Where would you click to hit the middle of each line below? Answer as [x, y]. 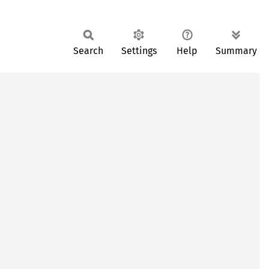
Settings [139, 51]
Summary [236, 51]
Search [88, 51]
